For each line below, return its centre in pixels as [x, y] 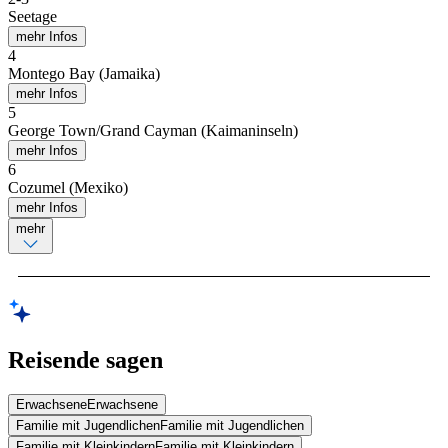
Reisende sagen [85, 359]
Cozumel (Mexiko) [68, 188]
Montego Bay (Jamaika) [84, 74]
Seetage [32, 17]
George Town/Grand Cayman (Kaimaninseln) [153, 131]
